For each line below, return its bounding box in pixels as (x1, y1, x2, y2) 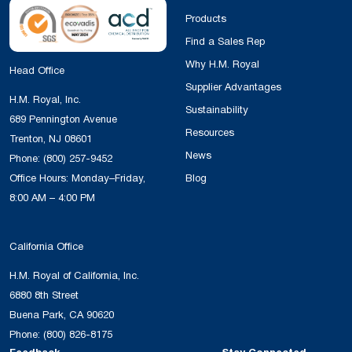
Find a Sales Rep (185, 33, 265, 49)
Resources (185, 124, 234, 141)
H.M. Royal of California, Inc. (9, 267, 139, 284)
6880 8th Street (9, 287, 79, 303)
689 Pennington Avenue (9, 111, 117, 127)
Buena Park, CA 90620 (9, 306, 114, 323)
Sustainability (185, 101, 248, 118)
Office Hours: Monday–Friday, (9, 170, 145, 186)
